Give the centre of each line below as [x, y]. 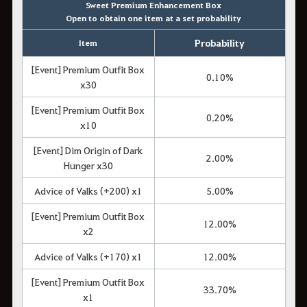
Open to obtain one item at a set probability [153, 17]
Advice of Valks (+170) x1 [88, 256]
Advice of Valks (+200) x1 [88, 190]
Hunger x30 [88, 165]
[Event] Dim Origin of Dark [88, 150]
